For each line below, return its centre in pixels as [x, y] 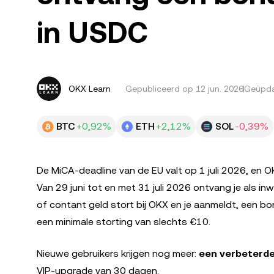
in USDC [92, 32]
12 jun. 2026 [220, 89]
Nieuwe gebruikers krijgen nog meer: [118, 254]
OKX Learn [90, 89]
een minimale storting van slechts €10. [124, 222]
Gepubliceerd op [161, 89]
